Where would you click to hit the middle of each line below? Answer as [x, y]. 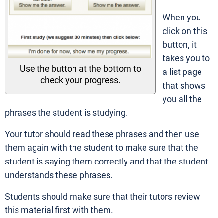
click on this [185, 31]
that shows [184, 86]
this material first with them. [59, 210]
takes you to [186, 58]
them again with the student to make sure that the [101, 148]
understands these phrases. [59, 175]
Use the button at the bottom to [80, 69]
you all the [182, 99]
